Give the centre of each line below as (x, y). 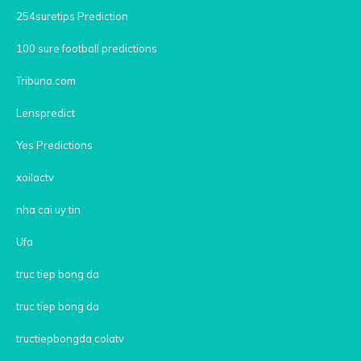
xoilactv (35, 177)
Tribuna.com (46, 80)
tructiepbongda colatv (70, 338)
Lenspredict (46, 112)
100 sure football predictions (87, 48)
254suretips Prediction (72, 16)
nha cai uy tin (48, 209)
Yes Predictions (54, 145)
